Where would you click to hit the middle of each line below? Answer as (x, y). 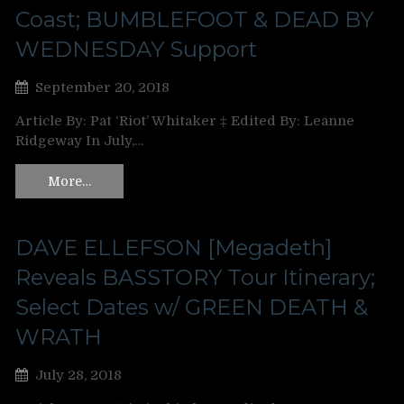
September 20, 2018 (102, 87)
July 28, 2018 (78, 375)
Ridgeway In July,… (80, 141)
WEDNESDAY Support (136, 49)
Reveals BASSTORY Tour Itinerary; (195, 277)
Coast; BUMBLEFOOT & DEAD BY (194, 19)
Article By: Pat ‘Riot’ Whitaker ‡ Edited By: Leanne (185, 121)
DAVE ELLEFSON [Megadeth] (174, 247)
